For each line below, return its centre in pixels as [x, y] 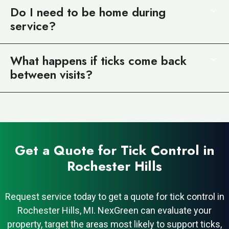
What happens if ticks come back [98, 61]
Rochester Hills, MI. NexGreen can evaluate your [114, 210]
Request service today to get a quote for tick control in [114, 196]
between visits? [51, 74]
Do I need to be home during [88, 12]
